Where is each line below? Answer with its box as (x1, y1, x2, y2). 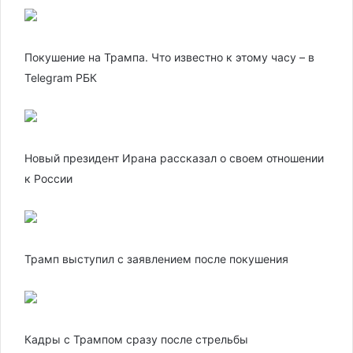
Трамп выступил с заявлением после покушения (24, 252, 288, 266)
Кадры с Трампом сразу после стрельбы (24, 333, 248, 346)
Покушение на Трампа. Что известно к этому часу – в (24, 50, 314, 64)
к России (24, 172, 72, 185)
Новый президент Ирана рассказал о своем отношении (24, 151, 324, 165)
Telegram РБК (24, 71, 97, 84)
